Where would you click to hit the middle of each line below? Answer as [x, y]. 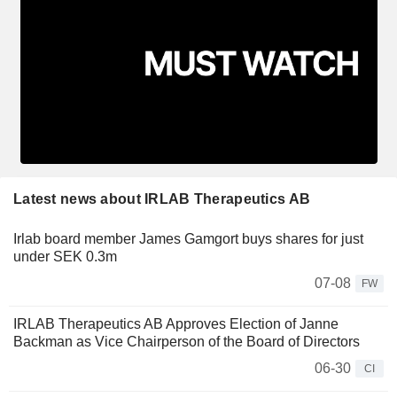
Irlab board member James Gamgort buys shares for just [188, 238]
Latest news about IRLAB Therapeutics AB [162, 198]
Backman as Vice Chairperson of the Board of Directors [187, 341]
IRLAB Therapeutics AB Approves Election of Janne [176, 323]
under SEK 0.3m [65, 256]
